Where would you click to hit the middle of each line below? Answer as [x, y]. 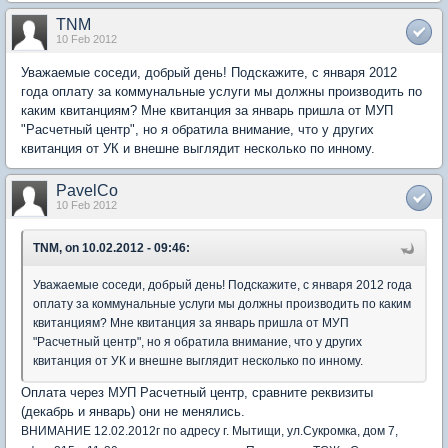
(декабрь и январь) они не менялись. [133, 411]
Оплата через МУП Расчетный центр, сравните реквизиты [197, 392]
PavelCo [87, 190]
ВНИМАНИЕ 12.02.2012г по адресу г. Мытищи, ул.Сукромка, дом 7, [209, 431]
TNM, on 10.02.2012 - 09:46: [111, 248]
